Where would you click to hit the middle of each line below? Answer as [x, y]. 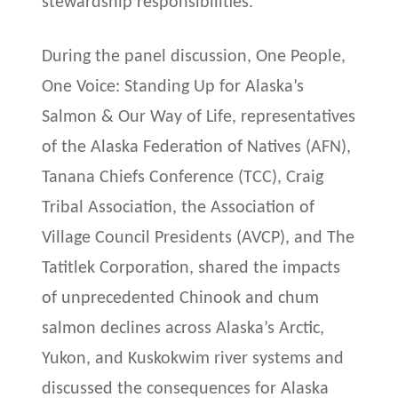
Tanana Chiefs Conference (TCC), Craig [183, 177]
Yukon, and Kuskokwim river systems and [193, 358]
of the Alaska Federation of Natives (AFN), [197, 147]
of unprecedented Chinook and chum [181, 298]
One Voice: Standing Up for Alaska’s [173, 87]
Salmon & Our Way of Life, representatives [199, 117]
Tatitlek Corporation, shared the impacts [191, 268]
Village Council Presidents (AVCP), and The [199, 238]
